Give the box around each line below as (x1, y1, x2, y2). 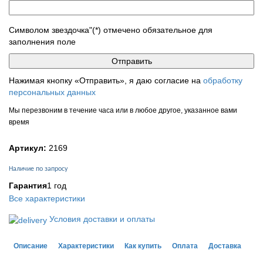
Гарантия (9, 181, 47, 191)
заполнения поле (9, 37, 76, 47)
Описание (14, 241, 48, 250)
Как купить (124, 241, 161, 250)
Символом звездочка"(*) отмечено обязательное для (9, 25, 213, 35)
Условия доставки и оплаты (47, 214, 155, 224)
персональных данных (9, 87, 96, 97)
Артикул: (9, 143, 46, 153)
